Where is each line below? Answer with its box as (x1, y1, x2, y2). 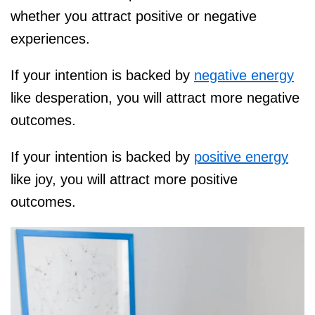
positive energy (194, 149, 288, 165)
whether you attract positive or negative (11, 8, 257, 25)
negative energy (194, 67, 294, 84)
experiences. (11, 31, 90, 47)
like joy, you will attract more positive (11, 172, 238, 188)
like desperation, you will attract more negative (11, 90, 300, 106)
